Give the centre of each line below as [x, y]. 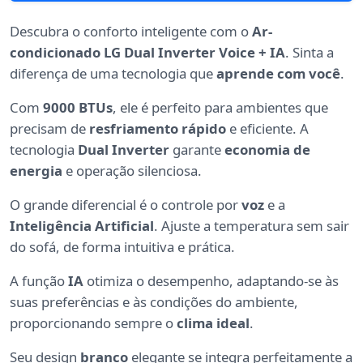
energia [36, 171]
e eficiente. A [267, 129]
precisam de [49, 129]
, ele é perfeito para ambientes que [220, 108]
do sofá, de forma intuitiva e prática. [122, 247]
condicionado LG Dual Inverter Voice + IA [147, 53]
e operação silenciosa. [132, 171]
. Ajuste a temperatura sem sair [252, 226]
